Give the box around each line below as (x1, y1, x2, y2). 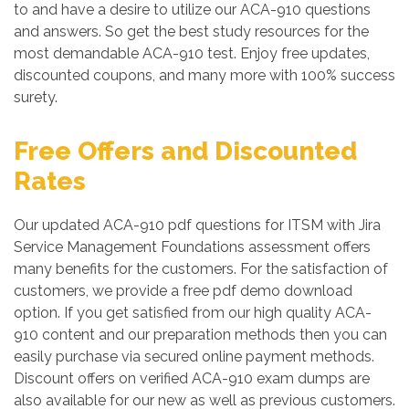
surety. (14, 89, 58, 106)
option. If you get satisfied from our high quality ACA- (14, 304, 372, 321)
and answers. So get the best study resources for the (14, 23, 369, 40)
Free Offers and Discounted (14, 136, 357, 166)
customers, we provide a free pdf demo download (14, 282, 352, 299)
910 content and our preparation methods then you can (14, 326, 387, 343)
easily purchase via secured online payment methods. (14, 348, 374, 365)
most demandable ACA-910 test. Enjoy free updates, (14, 45, 370, 62)
